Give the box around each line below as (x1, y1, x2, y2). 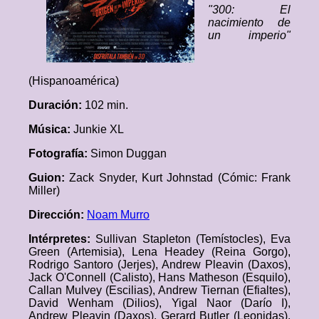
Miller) (28, 184, 60, 197)
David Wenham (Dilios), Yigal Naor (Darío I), (28, 297, 291, 309)
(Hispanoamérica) (28, 75, 119, 87)
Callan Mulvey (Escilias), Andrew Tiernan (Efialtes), (28, 284, 291, 296)
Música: (28, 123, 73, 135)
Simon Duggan (90, 147, 167, 159)
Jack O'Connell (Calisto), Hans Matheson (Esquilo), (28, 271, 291, 283)
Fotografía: (28, 147, 90, 159)
